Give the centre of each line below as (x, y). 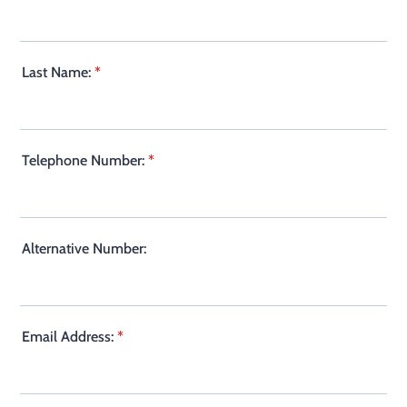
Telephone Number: (83, 160)
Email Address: (68, 337)
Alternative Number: (84, 248)
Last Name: (56, 72)
